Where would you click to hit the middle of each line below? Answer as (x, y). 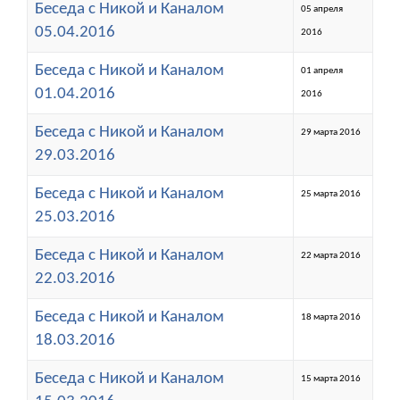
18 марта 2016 (331, 317)
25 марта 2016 (331, 194)
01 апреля (322, 71)
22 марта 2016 (331, 255)
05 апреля (322, 9)
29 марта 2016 (331, 132)
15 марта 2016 (331, 379)
